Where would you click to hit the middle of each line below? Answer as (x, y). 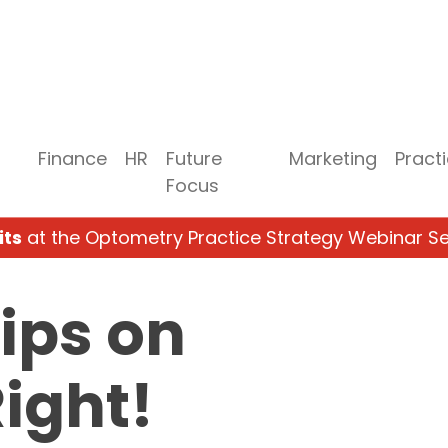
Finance (73, 158)
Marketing (332, 158)
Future (194, 158)
